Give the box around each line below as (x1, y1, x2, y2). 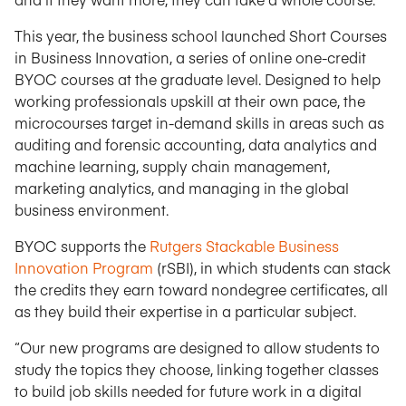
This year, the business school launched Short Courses (14, 25, 387, 45)
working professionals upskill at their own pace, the (14, 91, 365, 111)
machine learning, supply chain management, (14, 156, 330, 176)
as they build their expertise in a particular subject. (14, 301, 356, 321)
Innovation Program (14, 257, 157, 277)
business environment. (14, 199, 169, 219)
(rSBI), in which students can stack (157, 257, 391, 277)
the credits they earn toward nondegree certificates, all (14, 279, 388, 299)
